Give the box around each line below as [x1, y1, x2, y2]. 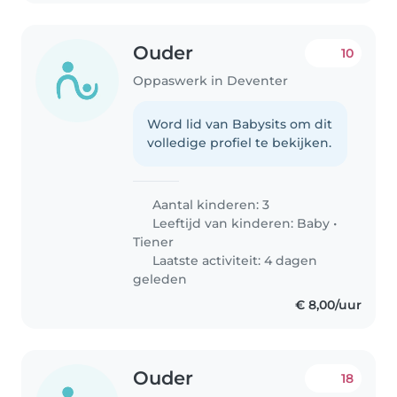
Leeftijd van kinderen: [149, 214, 298, 231]
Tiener [133, 233, 175, 250]
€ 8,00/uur [294, 296, 362, 313]
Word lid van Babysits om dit [147, 115, 333, 132]
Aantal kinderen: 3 [149, 196, 270, 213]
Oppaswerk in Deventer [133, 72, 289, 89]
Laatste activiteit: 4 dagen [149, 252, 318, 269]
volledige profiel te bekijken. [147, 134, 332, 151]
